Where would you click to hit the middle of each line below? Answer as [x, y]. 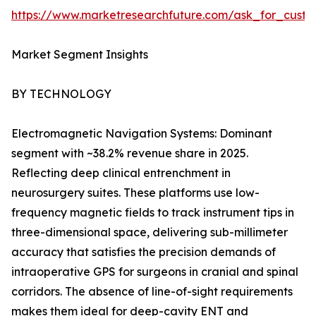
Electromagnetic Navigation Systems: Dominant [142, 134]
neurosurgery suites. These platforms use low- [135, 193]
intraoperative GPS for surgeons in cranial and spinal [155, 272]
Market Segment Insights [80, 55]
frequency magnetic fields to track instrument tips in [153, 213]
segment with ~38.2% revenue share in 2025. [130, 153]
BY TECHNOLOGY [61, 94]
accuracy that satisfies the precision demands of [144, 252]
